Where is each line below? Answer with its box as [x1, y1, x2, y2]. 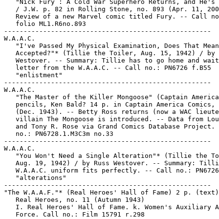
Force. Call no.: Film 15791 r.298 [4, 211, 145, 218]
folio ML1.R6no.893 [4, 20, 86, 27]
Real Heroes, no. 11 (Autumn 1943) [4, 196, 145, 203]
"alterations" [4, 174, 66, 181]
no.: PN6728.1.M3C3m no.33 [4, 130, 113, 137]
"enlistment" [4, 71, 63, 79]
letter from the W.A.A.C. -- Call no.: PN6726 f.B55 [4, 64, 211, 71]
